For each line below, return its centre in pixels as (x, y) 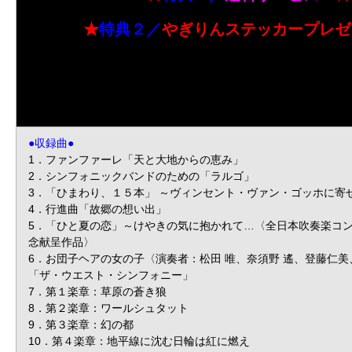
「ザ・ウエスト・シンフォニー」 (111, 275)
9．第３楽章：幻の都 (81, 324)
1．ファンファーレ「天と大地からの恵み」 (136, 159)
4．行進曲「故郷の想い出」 (97, 209)
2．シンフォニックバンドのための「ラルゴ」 (141, 176)
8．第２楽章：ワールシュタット (108, 308)
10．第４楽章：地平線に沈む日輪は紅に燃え (139, 341)
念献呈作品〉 (61, 242)
